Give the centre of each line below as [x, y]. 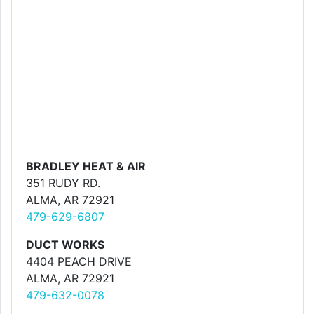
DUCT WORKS [65, 245]
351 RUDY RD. [63, 183]
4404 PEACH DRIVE [79, 261]
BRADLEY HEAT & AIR [86, 166]
